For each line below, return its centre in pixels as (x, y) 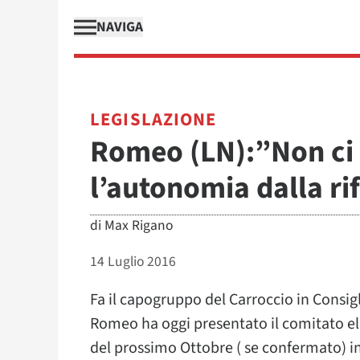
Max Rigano (139, 225)
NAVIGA (120, 27)
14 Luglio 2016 (133, 262)
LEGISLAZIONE (153, 120)
